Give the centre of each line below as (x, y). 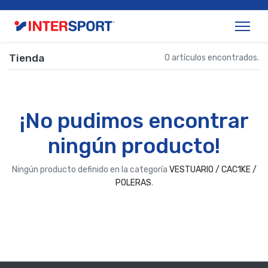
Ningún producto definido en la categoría (90, 170)
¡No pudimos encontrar (134, 121)
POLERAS (133, 183)
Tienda (27, 58)
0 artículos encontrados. (212, 58)
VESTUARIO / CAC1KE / (213, 170)
